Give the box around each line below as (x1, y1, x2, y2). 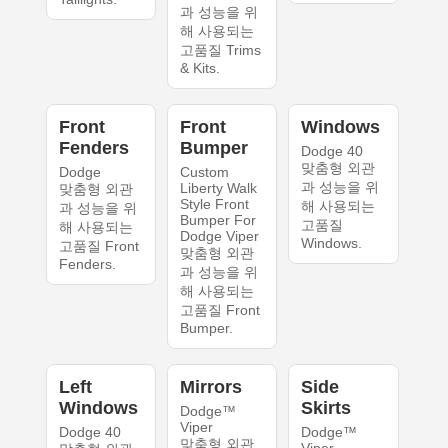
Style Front (179, 196, 249, 213)
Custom (179, 164, 229, 181)
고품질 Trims (179, 42, 261, 59)
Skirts (301, 398, 352, 419)
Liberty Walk (179, 180, 257, 197)
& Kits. (179, 60, 220, 77)
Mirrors (179, 377, 242, 398)
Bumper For (179, 212, 256, 229)
